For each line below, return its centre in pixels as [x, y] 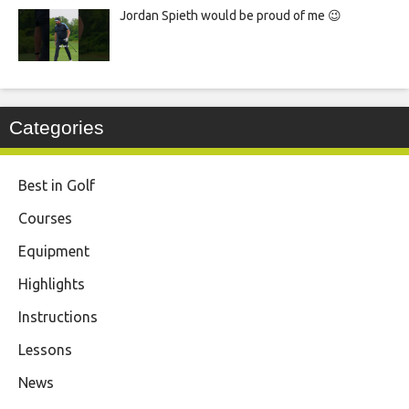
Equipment [54, 252]
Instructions [58, 317]
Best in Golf [57, 186]
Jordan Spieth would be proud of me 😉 [230, 16]
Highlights [52, 284]
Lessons [45, 350]
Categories [57, 128]
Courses [45, 219]
